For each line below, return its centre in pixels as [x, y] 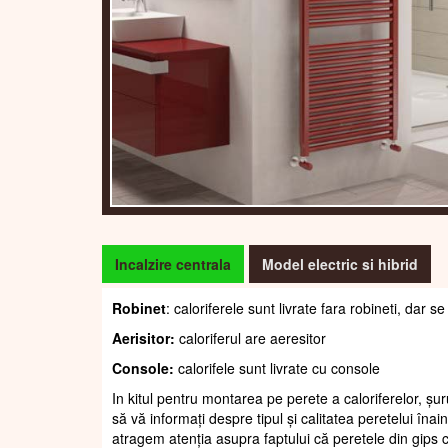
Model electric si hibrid [340, 264]
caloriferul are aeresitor [250, 338]
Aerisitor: [143, 338]
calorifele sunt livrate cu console [277, 368]
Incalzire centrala [173, 264]
